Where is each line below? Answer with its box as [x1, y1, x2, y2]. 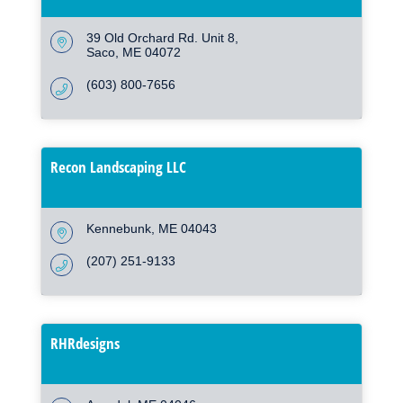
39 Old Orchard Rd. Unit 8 [86, 31, 235, 46]
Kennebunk [86, 221, 151, 237]
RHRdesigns [50, 333, 120, 354]
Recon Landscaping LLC [50, 157, 186, 178]
